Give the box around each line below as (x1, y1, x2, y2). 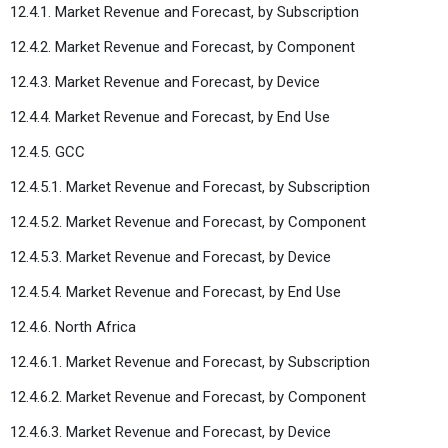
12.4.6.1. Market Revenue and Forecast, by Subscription (10, 352, 370, 371)
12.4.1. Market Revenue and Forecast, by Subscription (10, 2, 359, 21)
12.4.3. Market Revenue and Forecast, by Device (10, 72, 320, 91)
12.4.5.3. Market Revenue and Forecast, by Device (10, 247, 331, 266)
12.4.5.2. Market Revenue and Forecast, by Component (10, 212, 366, 231)
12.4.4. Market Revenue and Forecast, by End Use (10, 107, 330, 126)
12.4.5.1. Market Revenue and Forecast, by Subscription (10, 177, 370, 196)
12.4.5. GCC (10, 142, 85, 161)
